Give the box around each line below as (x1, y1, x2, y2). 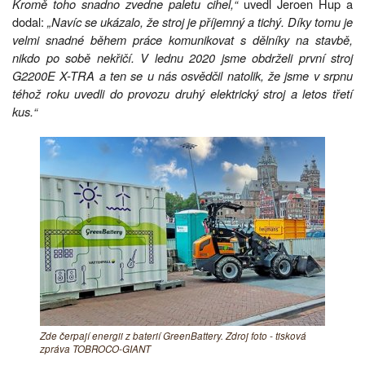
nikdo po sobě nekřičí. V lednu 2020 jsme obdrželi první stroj (12, 48, 353, 66)
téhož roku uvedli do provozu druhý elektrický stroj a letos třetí (12, 84, 353, 102)
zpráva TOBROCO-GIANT (40, 341, 151, 355)
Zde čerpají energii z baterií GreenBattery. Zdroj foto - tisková (40, 328, 306, 342)
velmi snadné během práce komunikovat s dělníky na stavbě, (12, 30, 353, 48)
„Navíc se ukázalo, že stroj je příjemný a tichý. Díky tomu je (47, 12, 353, 30)
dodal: (12, 12, 47, 30)
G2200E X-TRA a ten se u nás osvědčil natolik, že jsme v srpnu (12, 66, 353, 84)
